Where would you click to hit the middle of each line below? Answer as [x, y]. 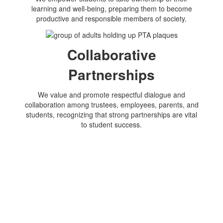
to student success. [111, 124]
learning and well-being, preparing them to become [111, 9]
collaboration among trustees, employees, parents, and [111, 104]
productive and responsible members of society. [111, 19]
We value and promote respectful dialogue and [111, 94]
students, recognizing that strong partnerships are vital [111, 114]
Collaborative [111, 54]
